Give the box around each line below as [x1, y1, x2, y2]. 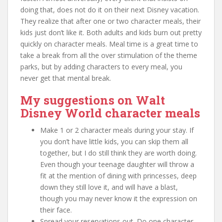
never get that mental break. [20, 73, 111, 83]
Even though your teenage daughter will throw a [40, 160, 194, 169]
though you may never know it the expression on [40, 194, 197, 204]
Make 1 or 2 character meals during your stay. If [40, 125, 194, 135]
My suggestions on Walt [20, 92, 165, 109]
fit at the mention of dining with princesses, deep [40, 171, 197, 181]
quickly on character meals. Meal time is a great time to [20, 39, 198, 49]
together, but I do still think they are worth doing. [40, 148, 197, 158]
